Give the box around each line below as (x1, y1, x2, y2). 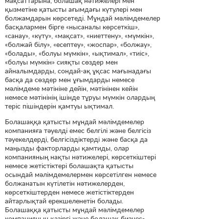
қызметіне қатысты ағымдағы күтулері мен (5, 4, 142, 13)
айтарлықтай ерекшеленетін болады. (5, 196, 123, 205)
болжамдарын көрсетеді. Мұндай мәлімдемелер (5, 13, 160, 22)
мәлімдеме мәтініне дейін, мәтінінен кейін (5, 84, 138, 92)
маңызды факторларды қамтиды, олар (5, 143, 129, 152)
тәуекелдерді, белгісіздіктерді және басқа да (5, 134, 148, 143)
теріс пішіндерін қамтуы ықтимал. (5, 101, 114, 110)
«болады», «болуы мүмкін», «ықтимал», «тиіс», (5, 48, 149, 57)
